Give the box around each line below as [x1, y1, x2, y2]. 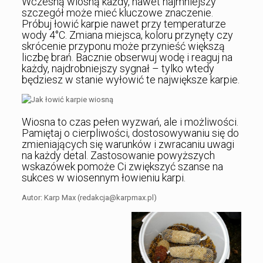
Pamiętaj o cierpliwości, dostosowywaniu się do [21, 127, 239, 140]
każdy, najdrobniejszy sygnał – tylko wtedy [21, 62, 214, 75]
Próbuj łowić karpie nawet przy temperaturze [21, 18, 226, 31]
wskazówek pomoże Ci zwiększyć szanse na [21, 160, 223, 173]
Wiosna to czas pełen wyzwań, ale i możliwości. [21, 116, 238, 129]
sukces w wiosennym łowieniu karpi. [21, 171, 186, 184]
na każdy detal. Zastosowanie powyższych [21, 149, 215, 162]
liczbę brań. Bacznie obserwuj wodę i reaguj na [21, 51, 232, 64]
